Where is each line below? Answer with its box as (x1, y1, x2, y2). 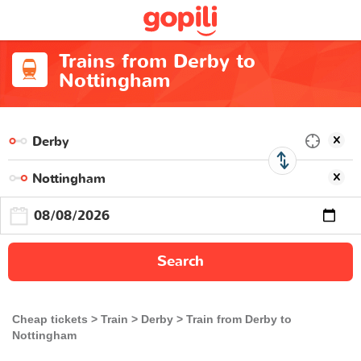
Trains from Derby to (58, 48, 255, 75)
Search (157, 251, 204, 272)
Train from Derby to (186, 313, 292, 326)
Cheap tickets (12, 313, 88, 326)
